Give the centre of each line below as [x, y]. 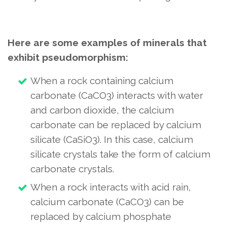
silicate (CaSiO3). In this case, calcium [112, 139]
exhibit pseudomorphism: [68, 57]
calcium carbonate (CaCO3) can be [107, 202]
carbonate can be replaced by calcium [116, 125]
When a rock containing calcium [102, 81]
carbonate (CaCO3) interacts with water [117, 95]
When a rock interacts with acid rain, [111, 187]
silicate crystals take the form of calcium [120, 154]
